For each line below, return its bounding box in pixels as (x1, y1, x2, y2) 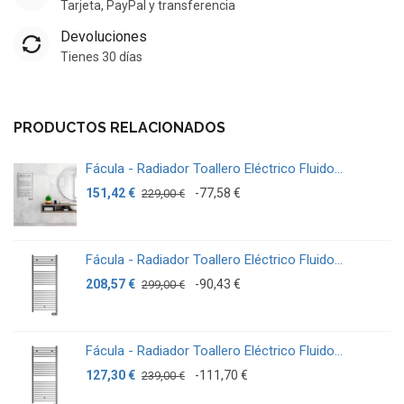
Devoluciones (60, 27, 147, 45)
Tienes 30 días (60, 49, 142, 64)
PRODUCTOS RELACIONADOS (14, 118, 225, 136)
